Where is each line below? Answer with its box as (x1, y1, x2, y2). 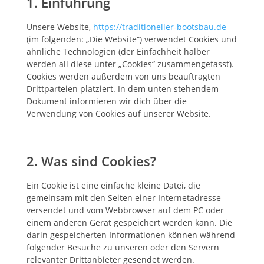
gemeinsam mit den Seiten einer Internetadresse (26, 192, 221, 203)
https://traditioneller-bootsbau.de (93, 21, 226, 32)
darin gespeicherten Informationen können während (26, 229, 235, 240)
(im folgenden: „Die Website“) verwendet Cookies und (26, 34, 237, 45)
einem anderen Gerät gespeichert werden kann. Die (26, 217, 232, 228)
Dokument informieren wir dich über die (26, 95, 187, 107)
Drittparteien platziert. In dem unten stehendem (26, 83, 219, 94)
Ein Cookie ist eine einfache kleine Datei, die (26, 180, 200, 191)
